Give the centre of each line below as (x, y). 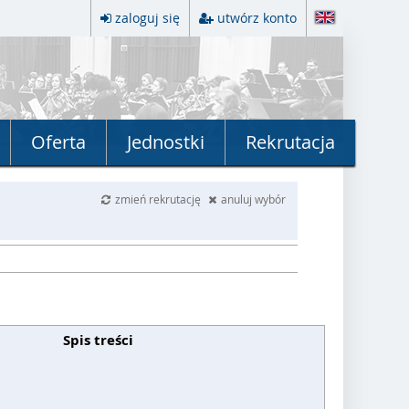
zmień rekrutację (159, 199)
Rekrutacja (290, 142)
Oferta (58, 142)
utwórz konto (257, 18)
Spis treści (98, 340)
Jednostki (166, 142)
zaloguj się (147, 18)
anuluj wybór (253, 199)
